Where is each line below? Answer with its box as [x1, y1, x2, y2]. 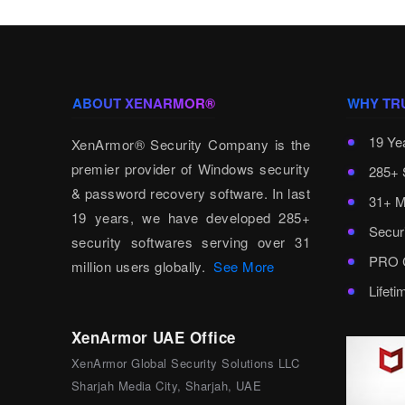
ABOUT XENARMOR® [72, 92, 215, 113]
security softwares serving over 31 [71, 231, 310, 251]
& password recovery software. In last [71, 183, 310, 202]
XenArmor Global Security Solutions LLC [71, 353, 300, 372]
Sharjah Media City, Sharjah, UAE [71, 376, 262, 394]
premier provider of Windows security [71, 158, 310, 178]
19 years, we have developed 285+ [71, 207, 310, 227]
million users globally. [71, 256, 214, 276]
